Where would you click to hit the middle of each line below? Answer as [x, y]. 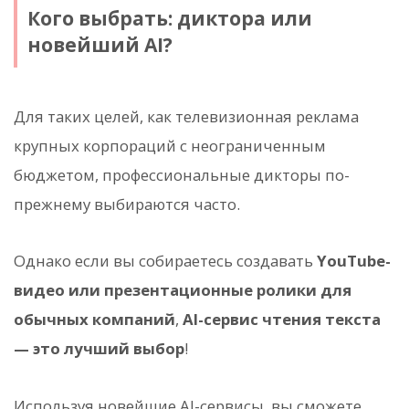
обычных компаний [94, 320]
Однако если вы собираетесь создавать [165, 261]
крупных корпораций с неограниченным [170, 146]
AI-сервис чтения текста [282, 320]
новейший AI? [100, 44]
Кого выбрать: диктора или [169, 18]
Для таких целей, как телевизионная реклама [186, 117]
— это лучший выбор [99, 349]
